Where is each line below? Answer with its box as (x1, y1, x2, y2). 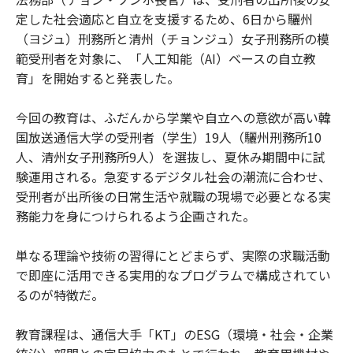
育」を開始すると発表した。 (16, 68, 180, 87)
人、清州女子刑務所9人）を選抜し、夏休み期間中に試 (16, 147, 325, 166)
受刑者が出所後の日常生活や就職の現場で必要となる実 (16, 186, 331, 206)
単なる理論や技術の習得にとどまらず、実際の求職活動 (16, 245, 330, 265)
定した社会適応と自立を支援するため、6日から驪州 (16, 9, 313, 28)
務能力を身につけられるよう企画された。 (16, 206, 255, 225)
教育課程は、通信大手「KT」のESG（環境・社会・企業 (16, 324, 333, 344)
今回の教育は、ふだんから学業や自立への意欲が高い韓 (16, 107, 331, 127)
